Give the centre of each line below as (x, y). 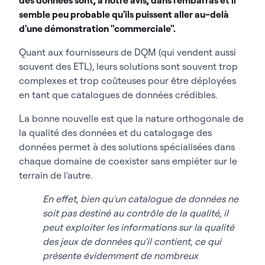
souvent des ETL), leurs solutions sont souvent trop (128, 66)
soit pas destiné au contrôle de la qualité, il (135, 213)
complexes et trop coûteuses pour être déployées (127, 80)
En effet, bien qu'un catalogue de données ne (140, 198)
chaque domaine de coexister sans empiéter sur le (128, 161)
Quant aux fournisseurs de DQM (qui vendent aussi (127, 52)
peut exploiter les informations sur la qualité (138, 227)
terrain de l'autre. (56, 175)
